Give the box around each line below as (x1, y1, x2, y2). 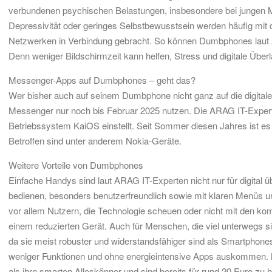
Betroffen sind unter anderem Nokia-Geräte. (8, 134, 182, 147)
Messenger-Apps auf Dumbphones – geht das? (8, 73, 195, 86)
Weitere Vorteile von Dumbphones (8, 158, 143, 171)
